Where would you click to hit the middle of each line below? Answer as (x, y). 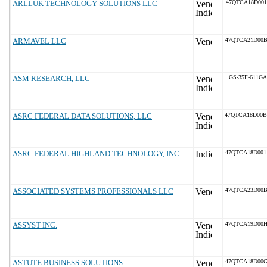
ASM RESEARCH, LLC (51, 78)
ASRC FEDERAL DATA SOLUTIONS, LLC (82, 116)
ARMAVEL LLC (39, 41)
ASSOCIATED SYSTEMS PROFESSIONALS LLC (93, 191)
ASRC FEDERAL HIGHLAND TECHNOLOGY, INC (96, 153)
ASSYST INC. (35, 225)
